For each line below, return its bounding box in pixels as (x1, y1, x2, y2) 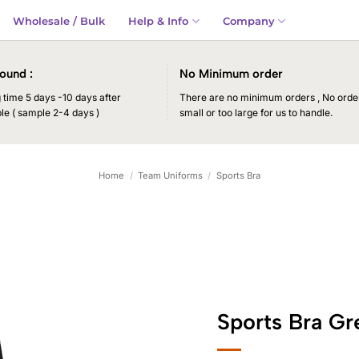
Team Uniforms (138, 170, 203, 181)
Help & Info (128, 14, 189, 27)
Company (222, 14, 275, 27)
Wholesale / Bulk (13, 14, 106, 27)
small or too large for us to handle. (179, 106, 333, 119)
